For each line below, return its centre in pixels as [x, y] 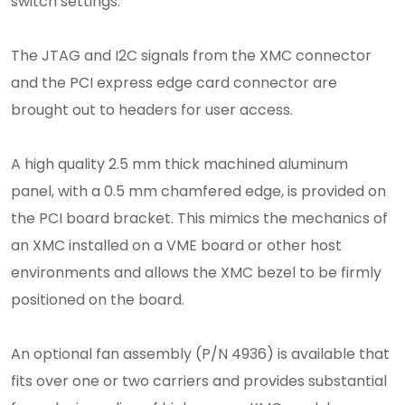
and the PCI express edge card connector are [174, 82]
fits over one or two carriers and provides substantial [199, 381]
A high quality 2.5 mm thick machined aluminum [179, 164]
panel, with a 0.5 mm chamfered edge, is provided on [198, 191]
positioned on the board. [98, 299]
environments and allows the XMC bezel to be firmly [196, 272]
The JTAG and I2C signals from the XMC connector [191, 55]
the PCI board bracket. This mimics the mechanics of [199, 218]
